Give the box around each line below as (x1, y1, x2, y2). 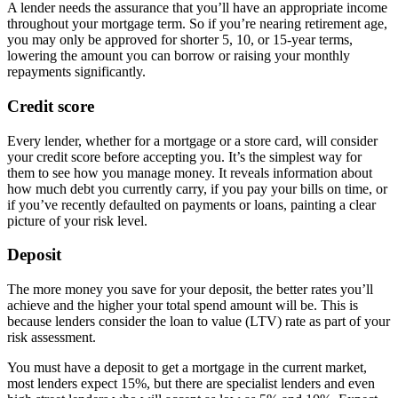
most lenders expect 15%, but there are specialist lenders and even (7, 376, 375, 391)
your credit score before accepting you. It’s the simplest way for (7, 148, 362, 164)
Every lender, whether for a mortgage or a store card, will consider (7, 132, 378, 148)
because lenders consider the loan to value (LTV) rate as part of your (7, 314, 390, 329)
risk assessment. (7, 330, 96, 345)
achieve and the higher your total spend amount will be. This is (7, 298, 358, 313)
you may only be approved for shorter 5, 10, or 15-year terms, (7, 32, 353, 48)
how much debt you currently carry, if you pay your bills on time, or (7, 180, 387, 196)
